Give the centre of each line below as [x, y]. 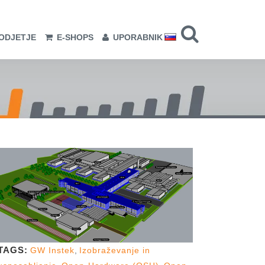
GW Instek [52, 251]
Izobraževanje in [115, 251]
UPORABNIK [138, 37]
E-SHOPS [75, 37]
